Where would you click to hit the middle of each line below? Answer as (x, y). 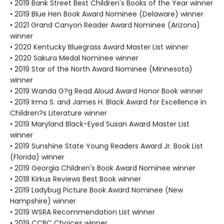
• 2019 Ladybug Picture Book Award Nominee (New (96, 190)
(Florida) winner (37, 157)
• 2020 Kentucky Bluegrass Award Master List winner (99, 47)
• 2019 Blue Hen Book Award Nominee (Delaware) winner (107, 14)
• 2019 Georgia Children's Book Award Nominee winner (103, 168)
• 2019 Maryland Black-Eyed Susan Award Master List (100, 124)
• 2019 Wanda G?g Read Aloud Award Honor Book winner (106, 91)
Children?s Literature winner (58, 113)
